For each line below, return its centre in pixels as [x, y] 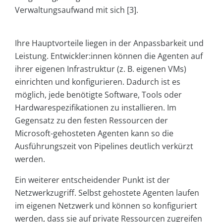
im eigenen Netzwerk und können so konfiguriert [106, 206]
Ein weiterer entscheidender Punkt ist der [92, 180]
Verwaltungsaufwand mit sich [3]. [77, 10]
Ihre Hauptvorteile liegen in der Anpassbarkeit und [109, 43]
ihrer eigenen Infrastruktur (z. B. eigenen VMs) [101, 69]
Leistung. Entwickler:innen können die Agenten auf [109, 56]
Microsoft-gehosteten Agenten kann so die [94, 134]
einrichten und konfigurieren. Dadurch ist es [98, 82]
